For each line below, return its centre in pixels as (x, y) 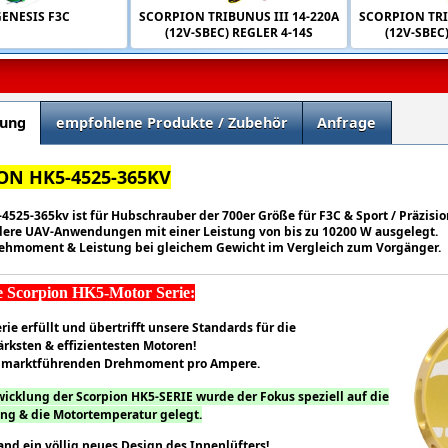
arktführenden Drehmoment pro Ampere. (137, 364)
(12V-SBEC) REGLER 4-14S (239, 32)
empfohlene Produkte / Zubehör (171, 122)
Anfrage (347, 122)
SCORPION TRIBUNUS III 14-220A (239, 16)
